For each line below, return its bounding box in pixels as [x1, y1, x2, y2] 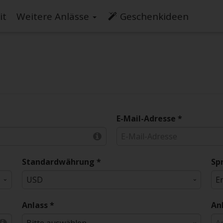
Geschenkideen [120, 10, 189, 23]
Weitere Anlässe [16, 10, 92, 23]
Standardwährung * [22, 156, 102, 168]
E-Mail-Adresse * [116, 113, 182, 124]
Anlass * [22, 200, 55, 211]
